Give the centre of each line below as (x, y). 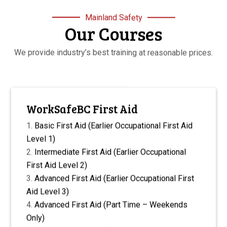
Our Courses (113, 33)
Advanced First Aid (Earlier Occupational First (115, 178)
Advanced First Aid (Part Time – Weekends (111, 205)
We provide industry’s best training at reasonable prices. (113, 53)
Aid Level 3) (48, 192)
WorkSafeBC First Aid (82, 109)
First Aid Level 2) (57, 165)
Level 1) (41, 139)
